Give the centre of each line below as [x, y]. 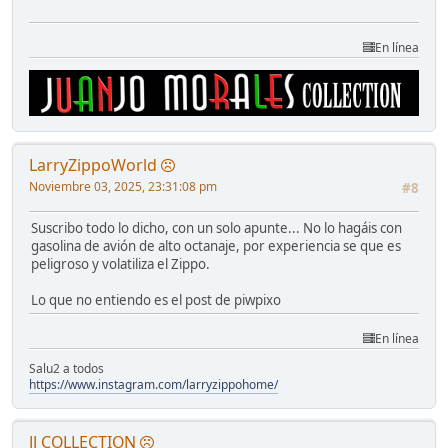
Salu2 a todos [66, 368]
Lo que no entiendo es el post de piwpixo [156, 300]
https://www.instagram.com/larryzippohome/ [153, 384]
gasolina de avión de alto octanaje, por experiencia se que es [216, 246]
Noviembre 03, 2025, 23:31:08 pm [123, 187]
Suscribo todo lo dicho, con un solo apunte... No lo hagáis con [216, 228]
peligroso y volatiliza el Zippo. [120, 264]
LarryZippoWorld [93, 165]
